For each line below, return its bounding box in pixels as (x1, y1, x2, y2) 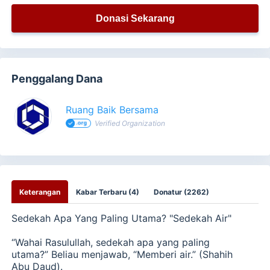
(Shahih (196, 248, 233, 260)
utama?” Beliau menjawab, (11, 248, 134, 260)
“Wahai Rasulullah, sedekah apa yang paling (11, 236, 210, 248)
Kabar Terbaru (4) (76, 187, 140, 197)
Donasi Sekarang (95, 13, 175, 24)
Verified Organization (95, 119, 166, 128)
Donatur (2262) (154, 187, 210, 197)
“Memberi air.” (133, 248, 196, 260)
